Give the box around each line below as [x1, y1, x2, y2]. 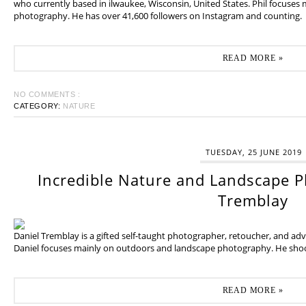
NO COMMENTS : [14, 90, 81, 98]
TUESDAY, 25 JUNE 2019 [206, 147, 302, 157]
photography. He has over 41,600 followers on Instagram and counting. [14, 10, 302, 22]
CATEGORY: [14, 102, 63, 110]
